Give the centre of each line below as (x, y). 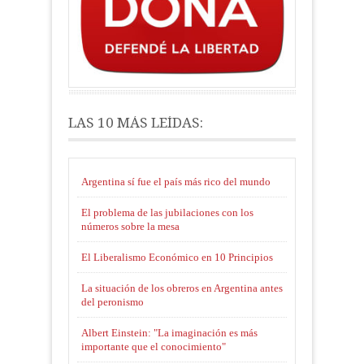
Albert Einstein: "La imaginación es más (169, 333)
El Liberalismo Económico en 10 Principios (177, 258)
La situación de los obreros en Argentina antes (182, 288)
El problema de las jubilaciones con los (167, 213)
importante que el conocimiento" (154, 347)
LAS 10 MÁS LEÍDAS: (136, 123)
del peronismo (113, 302)
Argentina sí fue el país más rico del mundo (176, 182)
